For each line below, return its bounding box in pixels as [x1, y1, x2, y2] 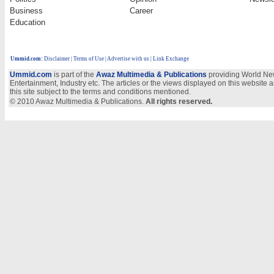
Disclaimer [44, 56, 70, 62]
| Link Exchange [149, 56, 189, 62]
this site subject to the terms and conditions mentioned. [10, 87, 191, 96]
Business [10, 6, 43, 15]
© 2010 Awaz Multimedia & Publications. [10, 97, 146, 106]
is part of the [52, 70, 94, 79]
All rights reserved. [146, 97, 212, 106]
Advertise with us [107, 56, 149, 62]
